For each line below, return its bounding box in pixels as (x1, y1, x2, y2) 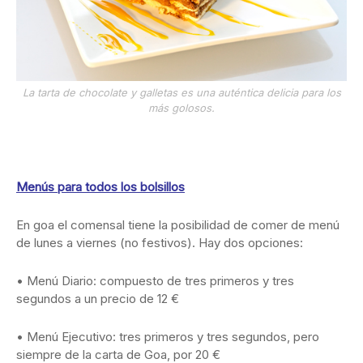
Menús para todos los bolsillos (16, 178, 185, 194)
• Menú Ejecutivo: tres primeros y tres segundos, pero (16, 328, 319, 344)
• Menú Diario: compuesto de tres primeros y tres (16, 272, 294, 288)
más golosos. (148, 100, 215, 114)
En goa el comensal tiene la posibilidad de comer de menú (16, 216, 340, 233)
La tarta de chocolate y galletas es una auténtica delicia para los (22, 85, 341, 99)
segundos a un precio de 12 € (16, 290, 179, 306)
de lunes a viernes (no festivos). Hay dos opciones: (16, 234, 303, 250)
